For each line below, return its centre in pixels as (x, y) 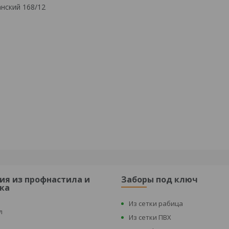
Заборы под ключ (160, 179)
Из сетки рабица (156, 203)
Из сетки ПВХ (150, 217)
